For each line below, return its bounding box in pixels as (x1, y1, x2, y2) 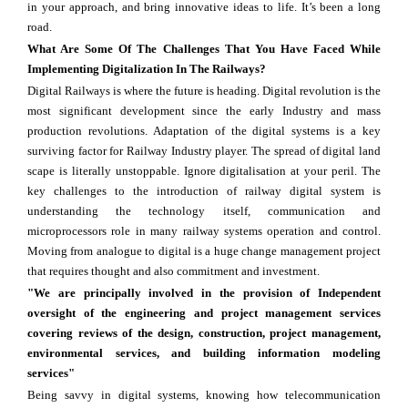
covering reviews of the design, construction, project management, (27, 326, 381, 341)
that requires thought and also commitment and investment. (27, 264, 320, 279)
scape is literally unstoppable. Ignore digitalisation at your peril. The (27, 164, 381, 178)
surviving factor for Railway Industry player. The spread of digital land (27, 144, 381, 158)
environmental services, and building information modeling (27, 346, 381, 361)
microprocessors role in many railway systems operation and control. (27, 224, 381, 239)
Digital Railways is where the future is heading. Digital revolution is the (27, 84, 381, 98)
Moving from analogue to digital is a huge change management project (27, 244, 381, 259)
